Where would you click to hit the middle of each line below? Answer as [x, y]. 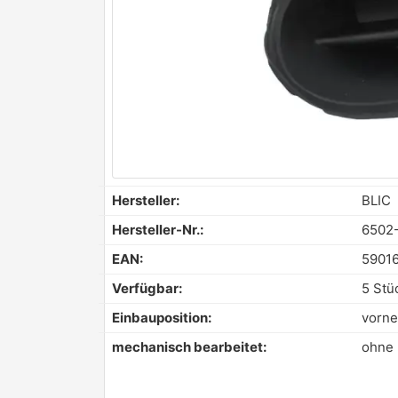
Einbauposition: [162, 318]
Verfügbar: [147, 288]
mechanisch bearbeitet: [189, 347]
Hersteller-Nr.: [158, 230]
